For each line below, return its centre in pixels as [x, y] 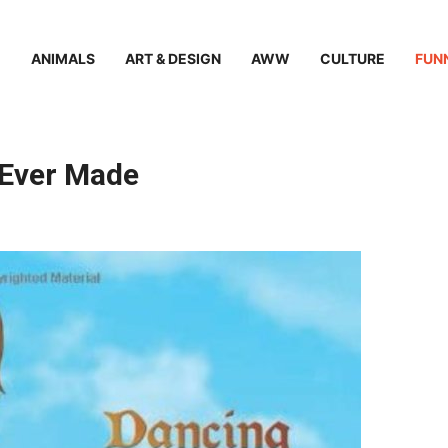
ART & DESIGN [173, 58]
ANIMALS [63, 58]
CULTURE [352, 58]
